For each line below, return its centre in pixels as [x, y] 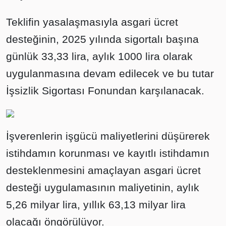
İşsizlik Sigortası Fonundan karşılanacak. [105, 91]
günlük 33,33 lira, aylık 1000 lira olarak [99, 56]
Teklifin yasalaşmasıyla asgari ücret [92, 22]
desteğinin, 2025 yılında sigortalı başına [102, 39]
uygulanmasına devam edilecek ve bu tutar [110, 73]
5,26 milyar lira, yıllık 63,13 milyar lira [96, 205]
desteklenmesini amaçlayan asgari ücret [103, 170]
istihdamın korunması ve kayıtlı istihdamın [108, 153]
